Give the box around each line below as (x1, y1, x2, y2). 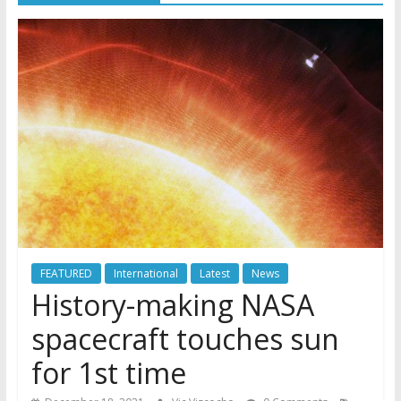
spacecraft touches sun (30, 319, 339, 358)
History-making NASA (30, 285, 314, 324)
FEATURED (39, 265, 92, 281)
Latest (199, 265, 230, 281)
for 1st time (30, 353, 186, 392)
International (113, 265, 178, 281)
